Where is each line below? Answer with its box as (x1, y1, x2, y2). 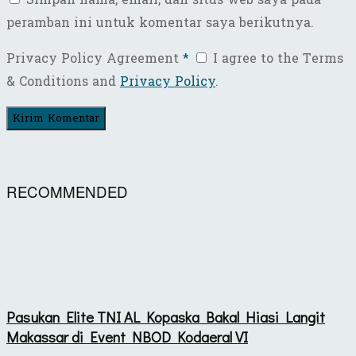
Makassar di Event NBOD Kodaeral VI (6, 327, 248, 347)
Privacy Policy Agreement (6, 47, 183, 71)
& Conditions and (6, 70, 120, 94)
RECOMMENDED (6, 180, 128, 202)
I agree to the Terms (209, 47, 343, 71)
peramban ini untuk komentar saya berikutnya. (6, 11, 314, 35)
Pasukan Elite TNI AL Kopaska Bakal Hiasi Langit (6, 307, 325, 327)
